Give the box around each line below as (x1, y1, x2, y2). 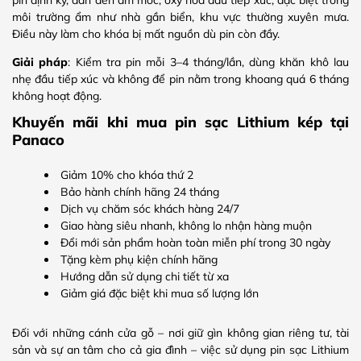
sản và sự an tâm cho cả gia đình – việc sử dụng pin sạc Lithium (12, 342, 349, 358)
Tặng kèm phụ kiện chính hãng (60, 252, 218, 268)
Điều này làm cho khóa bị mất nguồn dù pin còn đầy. (12, 26, 280, 41)
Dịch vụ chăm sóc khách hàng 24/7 (60, 201, 239, 217)
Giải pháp (12, 54, 68, 69)
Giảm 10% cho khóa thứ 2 (60, 168, 193, 183)
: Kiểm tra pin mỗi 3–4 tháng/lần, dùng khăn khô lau (68, 54, 350, 69)
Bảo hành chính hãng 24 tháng (60, 185, 219, 200)
